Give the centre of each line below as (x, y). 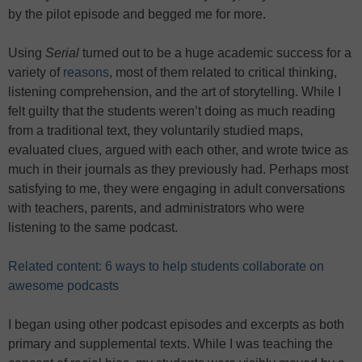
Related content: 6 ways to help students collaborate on (166, 266)
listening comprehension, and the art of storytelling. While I (175, 92)
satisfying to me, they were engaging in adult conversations (177, 189)
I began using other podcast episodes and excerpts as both (176, 324)
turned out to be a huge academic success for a (215, 53)
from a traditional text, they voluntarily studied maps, (156, 130)
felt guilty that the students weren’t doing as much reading (172, 111)
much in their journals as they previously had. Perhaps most (178, 169)
